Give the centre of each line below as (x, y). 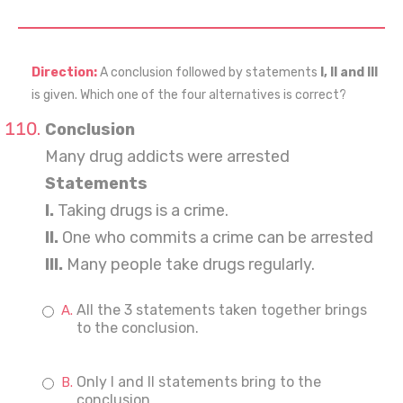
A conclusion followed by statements (209, 72)
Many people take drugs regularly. (189, 264)
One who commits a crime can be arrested (216, 237)
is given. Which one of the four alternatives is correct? (189, 95)
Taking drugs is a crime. (141, 210)
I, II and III (348, 72)
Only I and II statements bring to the (199, 382)
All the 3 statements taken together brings (222, 310)
